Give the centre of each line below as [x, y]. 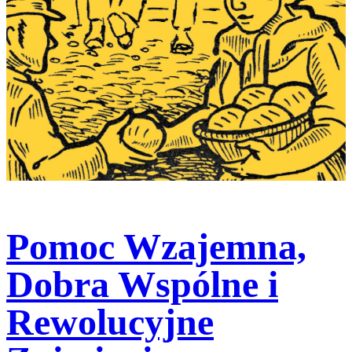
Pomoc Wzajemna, [156, 246]
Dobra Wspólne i [142, 284]
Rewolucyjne [110, 321]
